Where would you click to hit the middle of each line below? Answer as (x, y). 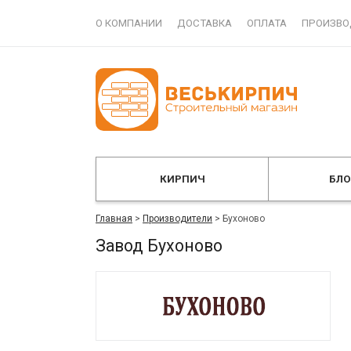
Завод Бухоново (159, 246)
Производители (177, 219)
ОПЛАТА (267, 23)
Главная (114, 219)
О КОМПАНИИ (129, 23)
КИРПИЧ (182, 179)
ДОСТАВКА (204, 23)
